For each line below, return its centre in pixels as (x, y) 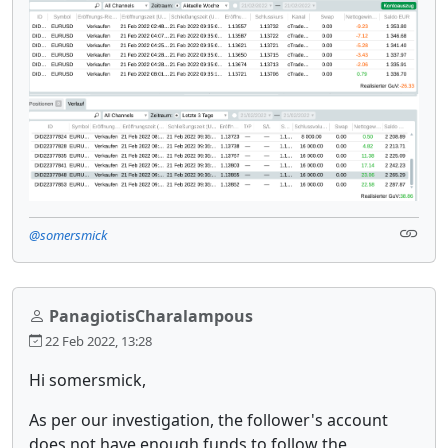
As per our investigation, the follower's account (208, 419)
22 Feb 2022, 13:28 (97, 340)
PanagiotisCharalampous (151, 315)
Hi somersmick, (87, 379)
